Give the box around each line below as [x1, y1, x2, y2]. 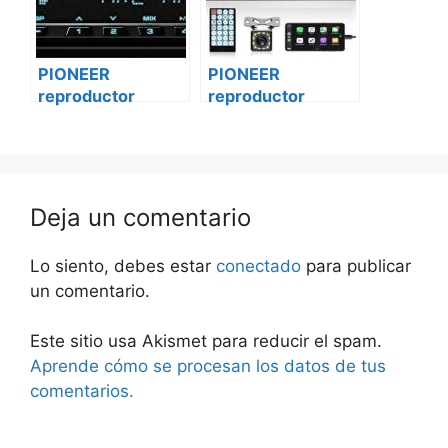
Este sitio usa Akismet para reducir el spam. [30, 331, 382, 352]
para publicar [301, 255, 411, 276]
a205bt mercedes [208, 151, 350, 172]
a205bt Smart [38, 151, 147, 172]
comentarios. [30, 381, 134, 402]
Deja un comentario [30, 202, 251, 232]
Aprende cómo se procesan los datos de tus [30, 356, 386, 377]
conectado [216, 255, 301, 276]
